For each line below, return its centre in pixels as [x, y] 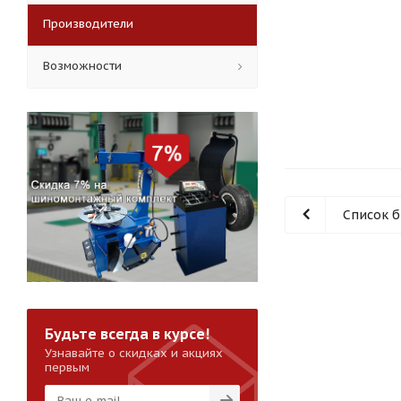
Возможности [82, 66]
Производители [88, 24]
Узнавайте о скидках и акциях [134, 354]
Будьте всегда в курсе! [127, 334]
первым [67, 368]
